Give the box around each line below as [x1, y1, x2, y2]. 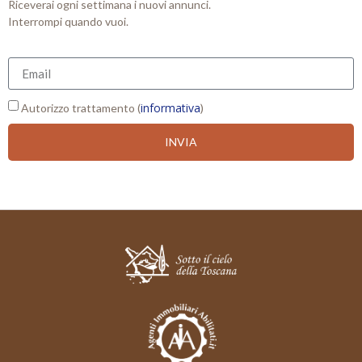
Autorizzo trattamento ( [21, 100, 141, 115]
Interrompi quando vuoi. [8, 14, 128, 28]
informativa [141, 99, 200, 116]
